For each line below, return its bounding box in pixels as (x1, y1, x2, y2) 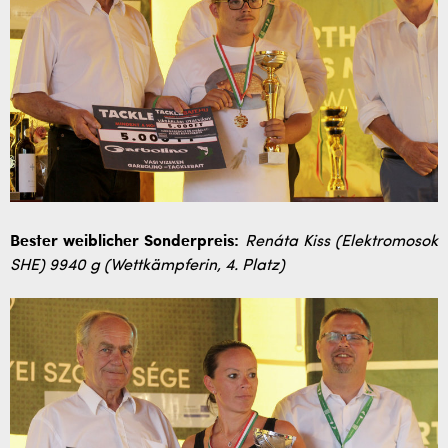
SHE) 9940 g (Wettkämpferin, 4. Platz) (10, 257, 285, 274)
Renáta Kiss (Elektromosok (244, 233, 439, 250)
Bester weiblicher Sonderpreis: (10, 233, 240, 250)
